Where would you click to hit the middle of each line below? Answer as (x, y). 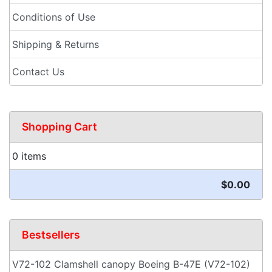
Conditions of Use (54, 17)
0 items (29, 156)
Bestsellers (51, 235)
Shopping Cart (59, 127)
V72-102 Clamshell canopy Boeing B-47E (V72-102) (131, 264)
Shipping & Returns (56, 44)
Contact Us (38, 72)
